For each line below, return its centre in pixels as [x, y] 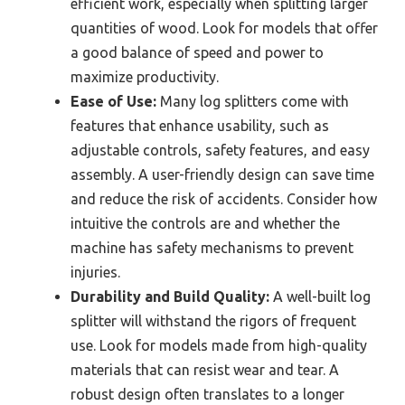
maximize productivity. [145, 76]
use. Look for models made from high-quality [219, 345]
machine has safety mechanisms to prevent [212, 247]
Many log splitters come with [253, 101]
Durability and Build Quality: [170, 296]
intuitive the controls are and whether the [205, 223]
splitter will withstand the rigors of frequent [213, 320]
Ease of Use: [113, 101]
